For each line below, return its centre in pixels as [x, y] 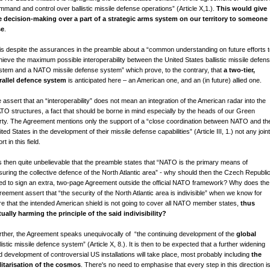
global [246, 234]
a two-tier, [239, 70]
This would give [242, 8]
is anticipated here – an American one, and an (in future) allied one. [165, 80]
